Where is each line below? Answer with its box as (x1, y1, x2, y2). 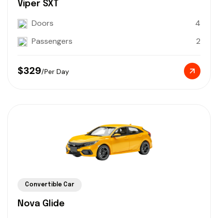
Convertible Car (25, 182, 74, 188)
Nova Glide (18, 200, 65, 209)
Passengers (32, 36, 73, 47)
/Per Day (41, 67, 69, 76)
